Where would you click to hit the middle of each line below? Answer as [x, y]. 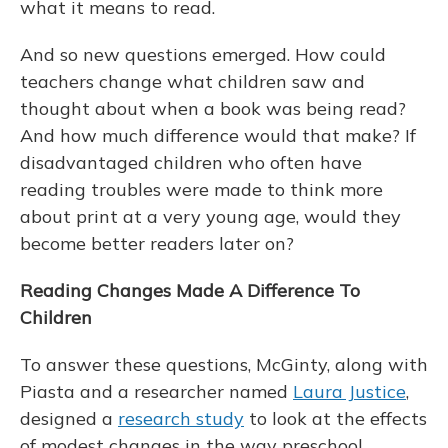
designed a [69, 419]
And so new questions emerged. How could [203, 55]
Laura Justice [349, 392]
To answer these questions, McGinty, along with [224, 365]
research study [181, 419]
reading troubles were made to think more [201, 190]
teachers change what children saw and [192, 82]
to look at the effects [335, 419]
